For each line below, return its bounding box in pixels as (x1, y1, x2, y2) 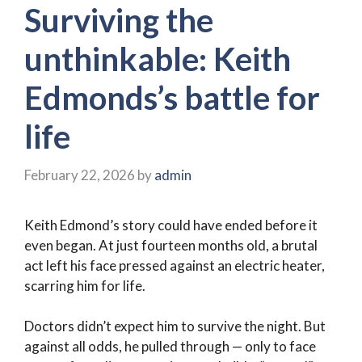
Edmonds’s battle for (24, 78, 320, 117)
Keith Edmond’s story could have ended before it (24, 216, 318, 234)
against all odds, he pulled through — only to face (24, 338, 316, 355)
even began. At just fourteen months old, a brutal (24, 236, 318, 254)
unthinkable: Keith (24, 40, 291, 78)
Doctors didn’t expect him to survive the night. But (24, 318, 326, 335)
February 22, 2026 (24, 166, 135, 183)
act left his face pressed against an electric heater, (24, 256, 325, 274)
